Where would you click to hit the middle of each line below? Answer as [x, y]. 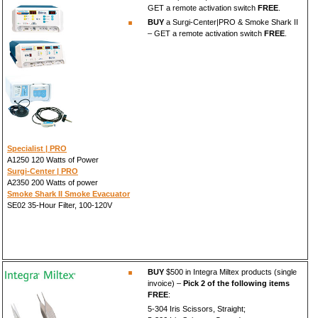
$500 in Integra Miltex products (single [230, 272]
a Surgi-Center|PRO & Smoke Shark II [231, 22]
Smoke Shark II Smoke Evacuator [68, 193]
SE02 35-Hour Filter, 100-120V [60, 205]
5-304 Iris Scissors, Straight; [197, 308]
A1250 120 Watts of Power [53, 159]
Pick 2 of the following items [236, 283]
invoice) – [165, 283]
